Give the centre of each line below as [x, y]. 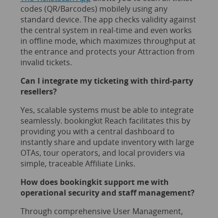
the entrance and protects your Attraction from [107, 51]
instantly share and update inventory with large [107, 142]
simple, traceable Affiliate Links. [78, 163]
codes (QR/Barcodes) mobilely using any [94, 9]
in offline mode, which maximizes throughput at [108, 41]
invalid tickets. [46, 62]
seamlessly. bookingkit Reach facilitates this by [105, 120]
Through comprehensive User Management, [101, 211]
